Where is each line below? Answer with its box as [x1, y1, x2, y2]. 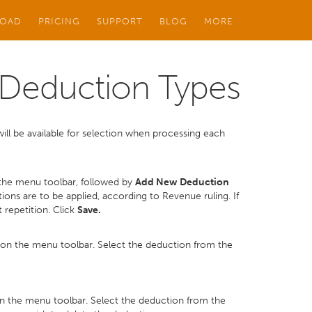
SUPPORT [97, 15, 143, 26]
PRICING [38, 15, 80, 26]
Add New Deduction [135, 176, 229, 188]
